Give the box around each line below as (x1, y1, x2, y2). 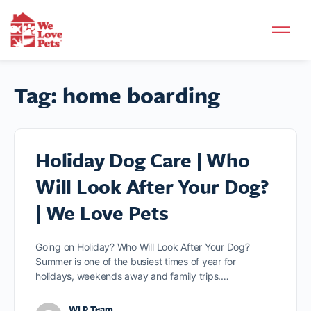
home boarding (62, 79, 220, 111)
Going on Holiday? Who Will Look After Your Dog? (35, 241, 253, 253)
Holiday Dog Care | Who (35, 146, 250, 174)
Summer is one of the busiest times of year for (35, 255, 236, 267)
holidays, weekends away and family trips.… (35, 270, 229, 282)
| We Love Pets (35, 199, 169, 226)
